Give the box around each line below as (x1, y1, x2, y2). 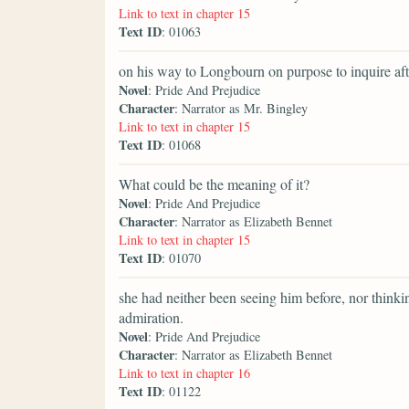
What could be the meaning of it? (119, 174, 309, 194)
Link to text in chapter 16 (119, 364, 250, 383)
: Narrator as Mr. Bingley (174, 100, 308, 118)
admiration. (119, 308, 184, 328)
